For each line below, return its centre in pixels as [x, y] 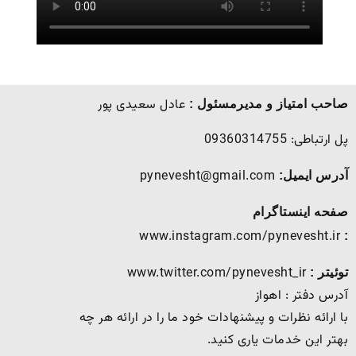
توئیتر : [329, 273]
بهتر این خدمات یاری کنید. [277, 341]
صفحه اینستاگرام [300, 212]
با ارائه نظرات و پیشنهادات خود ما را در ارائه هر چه [213, 319]
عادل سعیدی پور [143, 106]
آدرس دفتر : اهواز [301, 296]
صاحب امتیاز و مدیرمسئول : [268, 104]
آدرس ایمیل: [313, 176]
